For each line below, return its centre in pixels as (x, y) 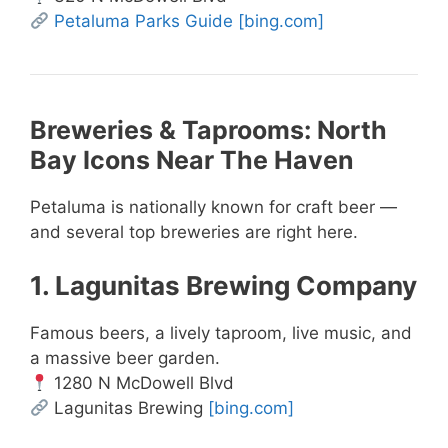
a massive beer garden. (125, 358)
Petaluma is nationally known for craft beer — (213, 206)
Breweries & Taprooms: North (208, 129)
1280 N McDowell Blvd (142, 383)
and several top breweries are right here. (194, 231)
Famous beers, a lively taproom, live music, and (221, 333)
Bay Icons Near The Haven (192, 159)
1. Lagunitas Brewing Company (223, 286)
